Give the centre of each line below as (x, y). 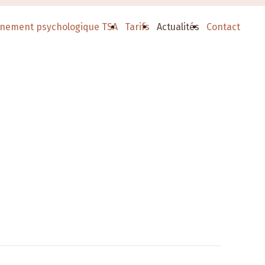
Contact (223, 27)
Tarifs (137, 27)
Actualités (178, 27)
